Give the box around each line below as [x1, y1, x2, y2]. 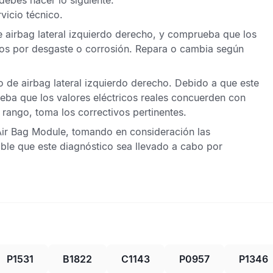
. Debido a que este [169, 77, 259, 89]
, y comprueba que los [153, 28, 257, 40]
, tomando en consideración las [66, 126, 210, 138]
